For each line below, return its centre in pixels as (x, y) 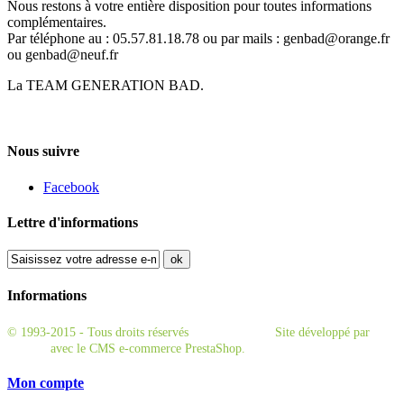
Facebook (71, 187)
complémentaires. (57, 22)
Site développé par (321, 332)
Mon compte (46, 382)
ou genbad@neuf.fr (63, 55)
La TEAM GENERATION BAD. (106, 85)
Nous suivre (43, 151)
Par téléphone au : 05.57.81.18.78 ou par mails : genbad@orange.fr (198, 38)
